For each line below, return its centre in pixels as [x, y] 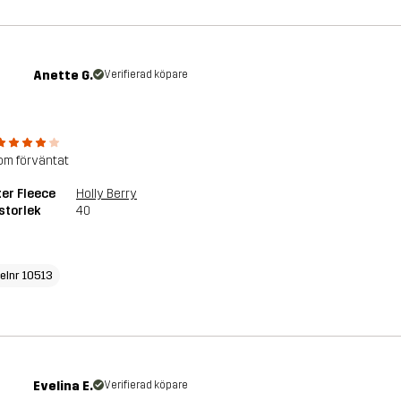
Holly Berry [107, 193]
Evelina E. [64, 386]
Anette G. [64, 75]
